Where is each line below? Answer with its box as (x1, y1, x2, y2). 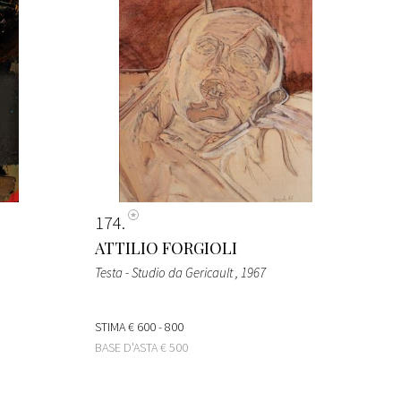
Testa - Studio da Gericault (95, 263, 235, 281)
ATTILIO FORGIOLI (95, 236, 237, 259)
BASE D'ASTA (95, 338, 160, 355)
